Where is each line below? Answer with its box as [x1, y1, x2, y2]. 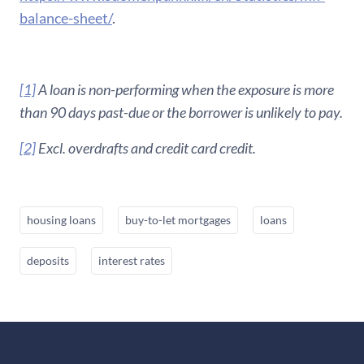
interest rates [98, 253, 165, 267]
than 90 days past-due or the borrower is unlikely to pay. [19, 102, 343, 121]
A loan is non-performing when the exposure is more [36, 80, 334, 98]
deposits [27, 253, 69, 267]
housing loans [27, 212, 96, 227]
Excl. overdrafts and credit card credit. [36, 138, 256, 157]
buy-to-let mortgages [125, 212, 231, 227]
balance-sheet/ [19, 8, 112, 27]
